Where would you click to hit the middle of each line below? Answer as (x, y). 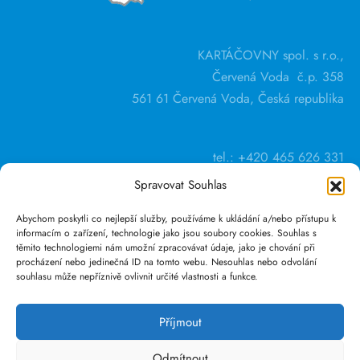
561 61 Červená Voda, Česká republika (238, 99)
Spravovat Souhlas (180, 185)
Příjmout (180, 322)
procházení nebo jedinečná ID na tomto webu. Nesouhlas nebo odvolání (166, 262)
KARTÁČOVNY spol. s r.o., (271, 55)
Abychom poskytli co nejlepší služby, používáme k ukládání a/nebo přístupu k (176, 219)
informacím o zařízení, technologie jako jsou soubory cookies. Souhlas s (166, 233)
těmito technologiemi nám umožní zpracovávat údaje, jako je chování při (166, 247)
